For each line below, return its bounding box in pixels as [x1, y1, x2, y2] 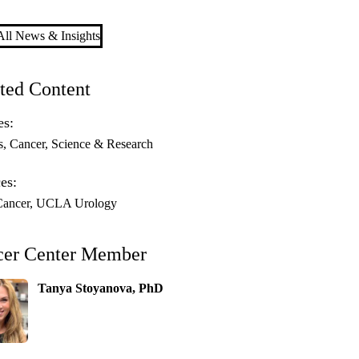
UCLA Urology [36, 196, 118, 211]
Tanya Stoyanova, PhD [38, 281, 164, 296]
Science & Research [51, 137, 154, 151]
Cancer [10, 137, 46, 151]
